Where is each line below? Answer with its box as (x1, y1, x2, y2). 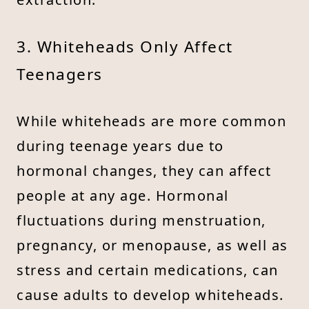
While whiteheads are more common (17, 111, 286, 130)
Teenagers (17, 63, 103, 85)
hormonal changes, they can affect (17, 161, 272, 180)
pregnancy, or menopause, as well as (17, 235, 288, 255)
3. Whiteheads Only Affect (17, 35, 233, 57)
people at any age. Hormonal (17, 186, 229, 205)
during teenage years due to (17, 136, 224, 155)
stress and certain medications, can (17, 260, 279, 279)
